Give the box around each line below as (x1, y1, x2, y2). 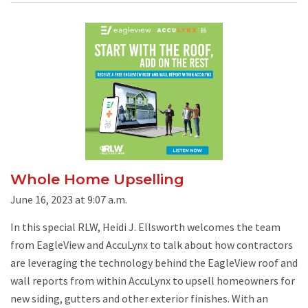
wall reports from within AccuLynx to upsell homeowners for (10, 273, 295, 287)
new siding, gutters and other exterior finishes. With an (10, 291, 268, 305)
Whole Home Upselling (10, 170, 184, 188)
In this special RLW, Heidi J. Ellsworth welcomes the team (10, 219, 280, 234)
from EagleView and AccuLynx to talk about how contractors (10, 237, 293, 252)
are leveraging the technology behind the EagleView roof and (10, 255, 298, 269)
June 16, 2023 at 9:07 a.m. (10, 192, 127, 206)
